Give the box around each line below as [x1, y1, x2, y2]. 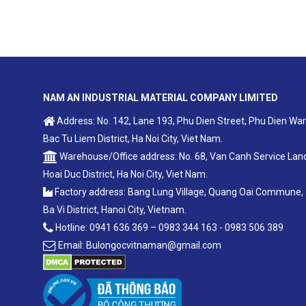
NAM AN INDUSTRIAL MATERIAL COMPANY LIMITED [43, 92, 278, 104]
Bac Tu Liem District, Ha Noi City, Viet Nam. [43, 133, 223, 145]
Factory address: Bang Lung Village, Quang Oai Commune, [53, 186, 303, 198]
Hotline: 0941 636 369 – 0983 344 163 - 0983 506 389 [53, 222, 283, 234]
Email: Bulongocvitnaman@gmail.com [56, 240, 221, 251]
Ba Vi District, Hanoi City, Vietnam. [43, 204, 186, 216]
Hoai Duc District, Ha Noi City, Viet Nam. [43, 169, 208, 180]
